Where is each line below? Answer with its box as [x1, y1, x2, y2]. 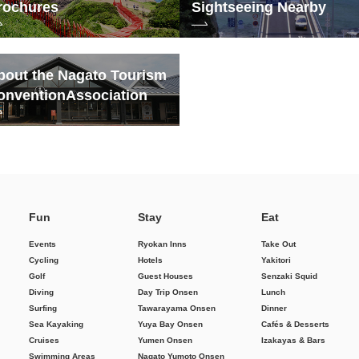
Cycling [29, 256, 58, 265]
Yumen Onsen [138, 336, 192, 345]
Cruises [29, 336, 59, 345]
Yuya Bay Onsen [138, 320, 203, 329]
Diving [29, 288, 54, 297]
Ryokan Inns [138, 240, 187, 249]
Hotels [138, 256, 163, 265]
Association [66, 87, 147, 104]
